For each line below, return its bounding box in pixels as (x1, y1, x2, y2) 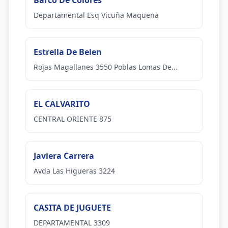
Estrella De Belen (34, 46, 102, 58)
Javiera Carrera (34, 150, 94, 161)
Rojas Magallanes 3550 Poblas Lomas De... (34, 62, 178, 72)
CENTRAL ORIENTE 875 (34, 114, 111, 124)
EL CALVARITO (34, 98, 90, 109)
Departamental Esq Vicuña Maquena (34, 10, 159, 20)
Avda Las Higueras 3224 (34, 166, 115, 176)
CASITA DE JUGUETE (34, 202, 111, 213)
